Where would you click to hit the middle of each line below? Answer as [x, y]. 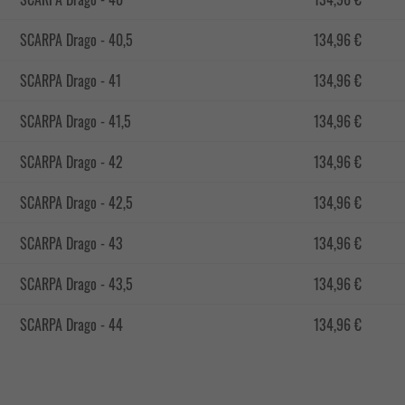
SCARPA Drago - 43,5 [76, 284]
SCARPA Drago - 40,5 [76, 40]
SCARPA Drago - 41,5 [75, 121]
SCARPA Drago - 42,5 [76, 202]
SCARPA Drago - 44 [71, 325]
